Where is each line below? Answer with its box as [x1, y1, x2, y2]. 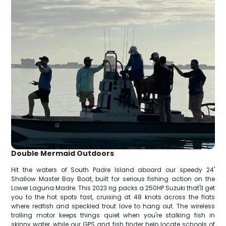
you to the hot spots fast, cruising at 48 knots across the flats [11, 192, 215, 201]
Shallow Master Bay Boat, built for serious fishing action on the [11, 174, 215, 183]
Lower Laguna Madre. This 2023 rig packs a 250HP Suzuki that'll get [11, 183, 215, 192]
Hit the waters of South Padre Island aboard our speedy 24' [11, 165, 215, 174]
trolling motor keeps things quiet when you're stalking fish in [11, 210, 215, 219]
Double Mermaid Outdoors [11, 148, 115, 158]
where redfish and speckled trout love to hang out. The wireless [11, 201, 215, 210]
